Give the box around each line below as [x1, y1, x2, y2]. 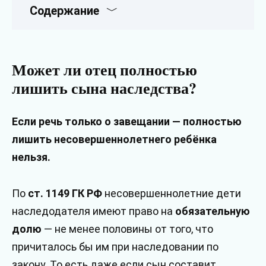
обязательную [175, 204, 250, 217]
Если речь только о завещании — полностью [12, 115, 242, 128]
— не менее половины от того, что [42, 222, 213, 235]
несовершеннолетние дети [102, 186, 241, 199]
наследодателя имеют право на [12, 204, 175, 217]
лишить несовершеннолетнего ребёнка [12, 133, 217, 146]
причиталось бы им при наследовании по [12, 240, 218, 253]
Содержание [30, 4, 99, 18]
